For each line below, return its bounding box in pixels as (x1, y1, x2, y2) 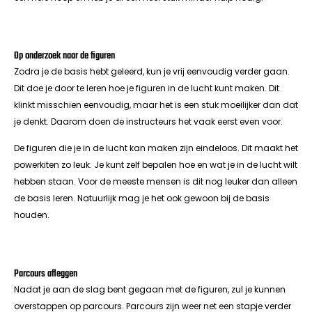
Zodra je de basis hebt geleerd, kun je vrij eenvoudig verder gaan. (14, 65, 290, 78)
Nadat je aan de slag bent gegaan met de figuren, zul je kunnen (14, 283, 286, 295)
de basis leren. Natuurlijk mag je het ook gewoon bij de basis (14, 192, 270, 205)
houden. (14, 209, 49, 221)
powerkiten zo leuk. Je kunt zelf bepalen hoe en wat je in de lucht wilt (14, 159, 297, 171)
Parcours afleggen (14, 265, 77, 282)
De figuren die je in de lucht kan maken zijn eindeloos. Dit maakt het (14, 142, 298, 155)
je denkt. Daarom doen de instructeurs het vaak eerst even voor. (14, 116, 285, 128)
